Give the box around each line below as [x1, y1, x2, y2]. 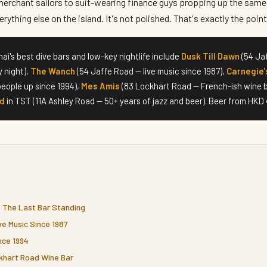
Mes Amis [81, 80, 120, 91]
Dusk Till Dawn [181, 51, 240, 61]
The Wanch [30, 66, 75, 76]
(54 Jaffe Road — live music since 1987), [75, 66, 226, 76]
